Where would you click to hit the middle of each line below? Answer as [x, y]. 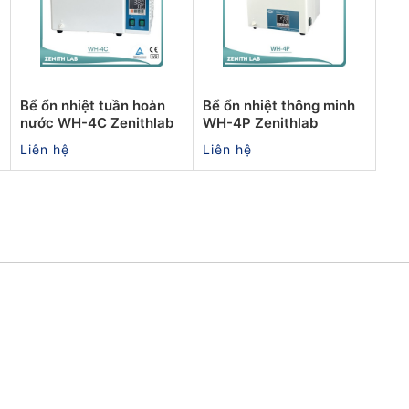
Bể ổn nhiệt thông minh [279, 105]
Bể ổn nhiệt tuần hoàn [93, 105]
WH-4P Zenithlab [260, 122]
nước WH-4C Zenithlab [97, 122]
